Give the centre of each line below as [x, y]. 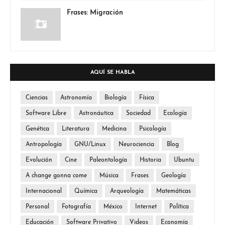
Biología [116, 98]
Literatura [76, 129]
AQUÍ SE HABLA [113, 73]
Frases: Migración [95, 13]
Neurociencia [136, 145]
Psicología [153, 129]
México [113, 207]
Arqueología [127, 191]
